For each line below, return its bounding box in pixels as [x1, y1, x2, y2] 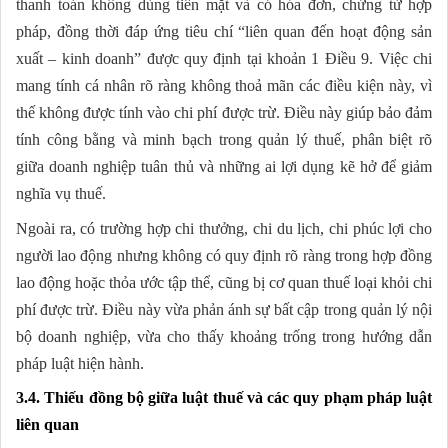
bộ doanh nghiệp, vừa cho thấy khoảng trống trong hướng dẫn [16, 328, 432, 346]
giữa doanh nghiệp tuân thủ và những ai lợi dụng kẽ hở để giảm [16, 158, 432, 176]
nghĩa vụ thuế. [16, 185, 106, 203]
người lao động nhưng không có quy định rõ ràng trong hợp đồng [16, 247, 432, 265]
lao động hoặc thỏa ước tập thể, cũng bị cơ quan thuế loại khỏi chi [16, 274, 432, 292]
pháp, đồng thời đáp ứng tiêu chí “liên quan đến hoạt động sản [16, 23, 432, 41]
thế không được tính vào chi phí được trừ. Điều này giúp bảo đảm [16, 104, 432, 122]
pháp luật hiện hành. [16, 355, 144, 373]
